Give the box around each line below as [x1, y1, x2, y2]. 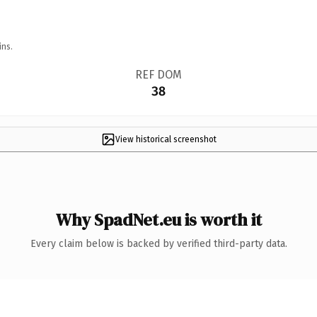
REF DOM [134, 67, 182, 81]
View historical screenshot [115, 134, 217, 144]
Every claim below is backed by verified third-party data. [30, 237, 287, 250]
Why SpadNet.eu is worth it [55, 207, 262, 231]
